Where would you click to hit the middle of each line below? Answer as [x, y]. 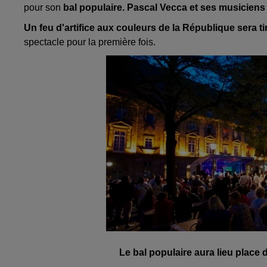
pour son [42, 8]
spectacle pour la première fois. [90, 42]
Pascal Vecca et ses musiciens [196, 8]
